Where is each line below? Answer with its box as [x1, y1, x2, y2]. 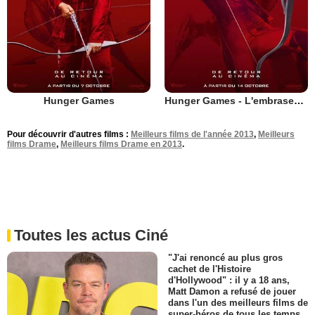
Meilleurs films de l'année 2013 [131, 129, 254, 139]
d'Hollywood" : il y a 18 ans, [168, 275, 290, 286]
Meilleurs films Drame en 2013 [60, 139, 182, 149]
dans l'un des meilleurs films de [168, 297, 308, 309]
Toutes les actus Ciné [14, 226, 168, 244]
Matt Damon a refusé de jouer [168, 286, 296, 297]
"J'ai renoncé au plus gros [168, 252, 283, 264]
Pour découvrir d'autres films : [7, 129, 131, 139]
